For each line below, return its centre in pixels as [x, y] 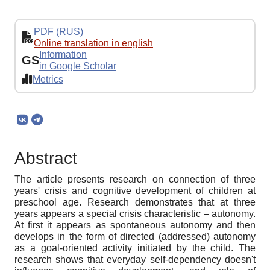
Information [63, 55]
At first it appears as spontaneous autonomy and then [135, 225]
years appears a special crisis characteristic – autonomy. [135, 214]
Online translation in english [93, 43]
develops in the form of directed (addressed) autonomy [135, 237]
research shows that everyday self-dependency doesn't [135, 260]
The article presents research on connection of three [135, 180]
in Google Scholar [78, 66]
